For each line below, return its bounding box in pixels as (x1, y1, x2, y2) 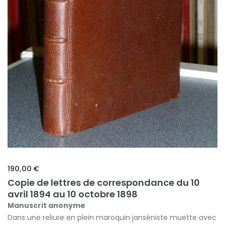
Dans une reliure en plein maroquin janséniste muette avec (8, 212, 216, 223)
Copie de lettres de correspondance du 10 (8, 176, 200, 189)
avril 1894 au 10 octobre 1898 (8, 188, 138, 201)
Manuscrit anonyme (8, 200, 85, 211)
